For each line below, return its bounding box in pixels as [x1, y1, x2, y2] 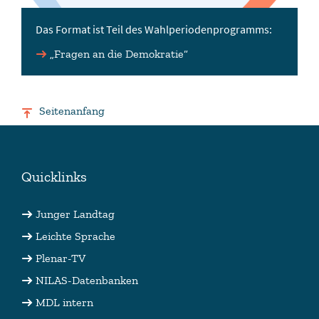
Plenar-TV [36, 251, 85, 266]
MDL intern [36, 296, 93, 310]
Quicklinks [21, 168, 87, 186]
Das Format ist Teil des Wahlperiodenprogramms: [36, 22, 272, 37]
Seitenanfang [39, 104, 105, 118]
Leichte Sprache [36, 229, 115, 244]
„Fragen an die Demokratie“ [50, 47, 188, 61]
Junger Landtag [36, 207, 115, 221]
